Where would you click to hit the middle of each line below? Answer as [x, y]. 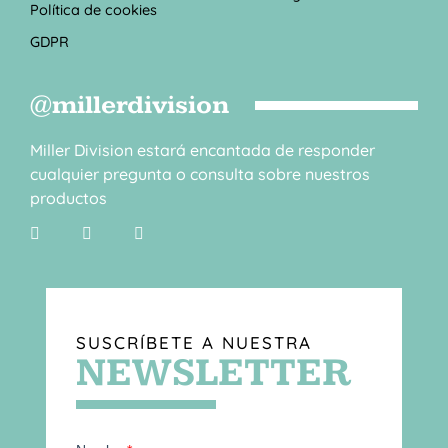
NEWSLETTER [213, 372]
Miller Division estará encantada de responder [202, 149]
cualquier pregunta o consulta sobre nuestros [200, 173]
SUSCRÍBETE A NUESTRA [194, 342]
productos [68, 197]
